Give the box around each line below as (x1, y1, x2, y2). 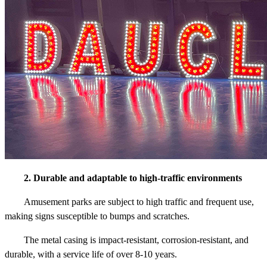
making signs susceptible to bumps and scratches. (5, 211, 190, 222)
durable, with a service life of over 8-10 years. (5, 249, 177, 260)
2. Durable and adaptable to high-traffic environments (24, 173, 242, 184)
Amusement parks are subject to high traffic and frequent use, (24, 197, 254, 207)
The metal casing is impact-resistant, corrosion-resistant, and (24, 235, 249, 246)
